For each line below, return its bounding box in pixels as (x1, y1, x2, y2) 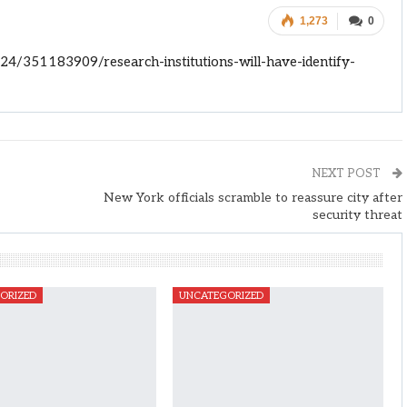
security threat (313, 207, 402, 223)
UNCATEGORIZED (178, 290, 263, 303)
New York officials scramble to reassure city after (104, 190, 402, 206)
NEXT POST (312, 166, 383, 182)
